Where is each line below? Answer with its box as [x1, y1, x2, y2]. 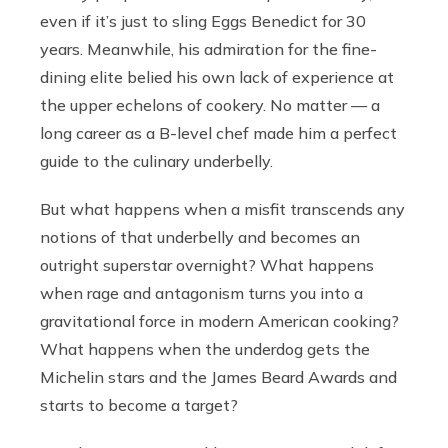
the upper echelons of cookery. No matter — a [40, 94, 380, 115]
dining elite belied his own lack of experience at [40, 66, 394, 87]
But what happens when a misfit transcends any [40, 198, 405, 219]
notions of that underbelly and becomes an [40, 226, 360, 247]
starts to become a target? [40, 394, 246, 415]
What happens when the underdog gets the [40, 338, 370, 359]
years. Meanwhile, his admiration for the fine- [40, 38, 377, 59]
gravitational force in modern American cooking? [40, 310, 399, 331]
